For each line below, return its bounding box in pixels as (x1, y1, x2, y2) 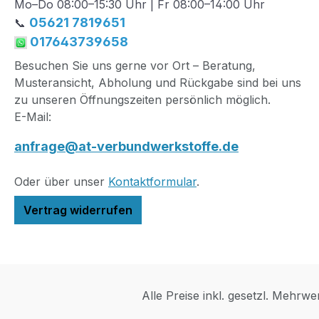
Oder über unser (14, 174, 108, 189)
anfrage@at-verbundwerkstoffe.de (14, 139, 239, 155)
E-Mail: (14, 110, 51, 125)
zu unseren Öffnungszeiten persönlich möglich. (14, 93, 271, 108)
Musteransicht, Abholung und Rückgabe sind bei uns (14, 75, 301, 90)
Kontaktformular (108, 174, 197, 189)
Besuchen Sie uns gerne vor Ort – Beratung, (14, 58, 256, 73)
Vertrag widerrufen (23, 203, 132, 218)
